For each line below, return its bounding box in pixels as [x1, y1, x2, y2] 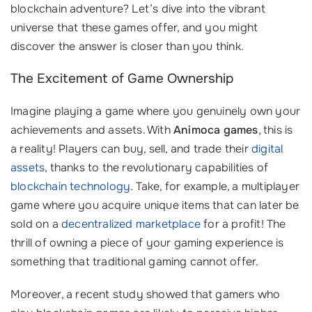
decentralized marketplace [61, 217, 201, 231]
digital [251, 141, 283, 156]
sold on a [10, 217, 61, 231]
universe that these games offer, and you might [10, 20, 258, 35]
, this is [258, 123, 293, 137]
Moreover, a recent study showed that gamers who [10, 287, 281, 302]
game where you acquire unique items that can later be [10, 198, 299, 212]
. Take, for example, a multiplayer [130, 179, 300, 194]
